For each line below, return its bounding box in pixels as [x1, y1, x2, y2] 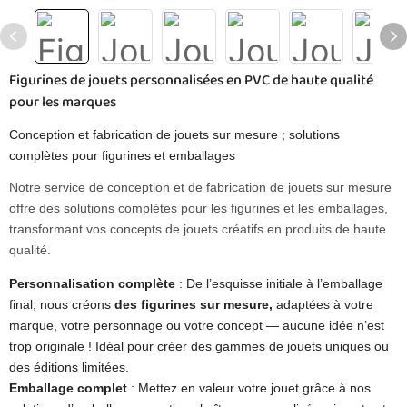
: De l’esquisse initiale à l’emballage [175, 276, 382, 291]
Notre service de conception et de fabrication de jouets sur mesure [9, 180, 392, 194]
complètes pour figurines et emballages [9, 148, 235, 163]
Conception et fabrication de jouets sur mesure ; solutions [9, 127, 340, 142]
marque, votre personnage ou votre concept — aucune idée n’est [9, 318, 384, 333]
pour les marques [9, 91, 116, 114]
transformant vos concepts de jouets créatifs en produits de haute [9, 222, 386, 236]
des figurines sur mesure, [114, 297, 273, 312]
